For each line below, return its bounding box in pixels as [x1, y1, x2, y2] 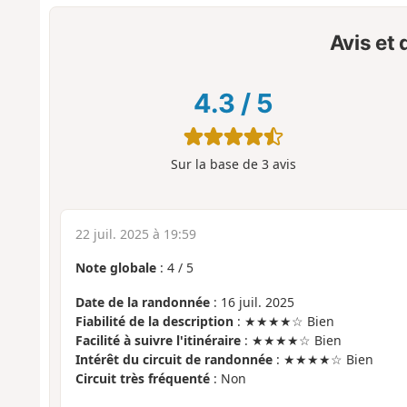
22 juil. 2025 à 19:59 [74, 224, 196, 243]
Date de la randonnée [74, 293, 210, 312]
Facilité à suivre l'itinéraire [74, 332, 241, 350]
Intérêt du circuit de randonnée [74, 351, 273, 369]
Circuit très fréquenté [74, 370, 210, 388]
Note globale [74, 258, 156, 276]
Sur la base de [170, 154, 262, 173]
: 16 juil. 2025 [209, 293, 294, 312]
